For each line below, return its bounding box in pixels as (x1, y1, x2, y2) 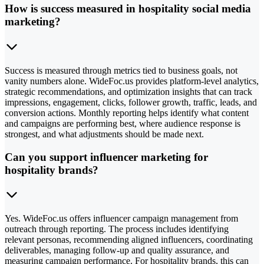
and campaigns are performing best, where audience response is (5, 118, 240, 128)
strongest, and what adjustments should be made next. (5, 128, 204, 139)
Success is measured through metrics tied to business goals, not (5, 65, 237, 75)
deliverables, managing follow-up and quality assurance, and (5, 245, 229, 256)
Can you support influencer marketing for (5, 150, 208, 163)
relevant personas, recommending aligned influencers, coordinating (5, 235, 253, 245)
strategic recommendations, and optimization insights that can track (5, 86, 252, 97)
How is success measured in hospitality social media (5, 2, 251, 15)
